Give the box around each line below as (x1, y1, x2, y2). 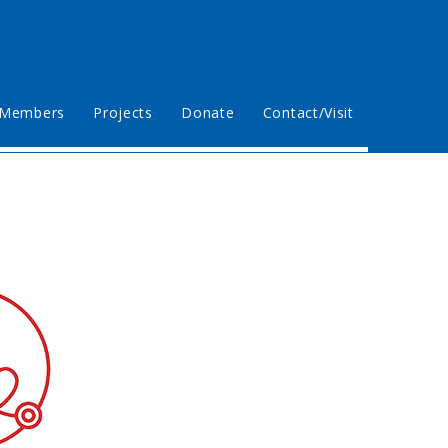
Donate (181, 103, 235, 122)
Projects (93, 103, 153, 122)
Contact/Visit (262, 103, 354, 122)
